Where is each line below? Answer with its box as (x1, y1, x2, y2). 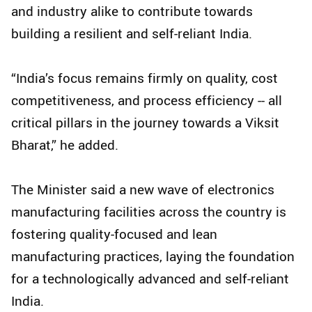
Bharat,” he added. (11, 136, 118, 155)
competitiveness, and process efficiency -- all (11, 91, 282, 110)
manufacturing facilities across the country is (11, 203, 286, 221)
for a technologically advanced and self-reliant (11, 270, 289, 288)
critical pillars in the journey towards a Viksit (11, 114, 279, 132)
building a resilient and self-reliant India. (11, 24, 252, 43)
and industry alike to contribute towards (11, 2, 253, 21)
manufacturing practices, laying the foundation (11, 247, 295, 266)
